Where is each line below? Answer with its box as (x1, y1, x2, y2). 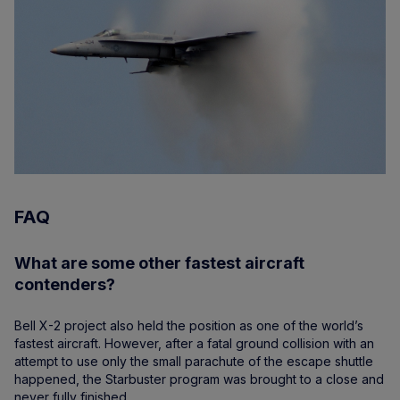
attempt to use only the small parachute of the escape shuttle (14, 354, 373, 370)
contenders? (14, 275, 115, 295)
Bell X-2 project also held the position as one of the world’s (14, 318, 363, 334)
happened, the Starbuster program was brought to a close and (14, 371, 384, 387)
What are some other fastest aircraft (14, 254, 304, 273)
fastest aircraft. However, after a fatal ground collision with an (14, 336, 374, 352)
